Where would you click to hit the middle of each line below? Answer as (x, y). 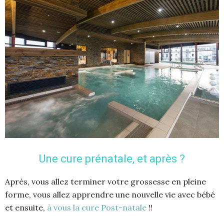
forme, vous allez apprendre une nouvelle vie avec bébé (110, 195)
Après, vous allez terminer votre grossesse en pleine (105, 182)
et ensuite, (26, 208)
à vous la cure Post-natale (97, 208)
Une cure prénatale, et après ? (112, 159)
